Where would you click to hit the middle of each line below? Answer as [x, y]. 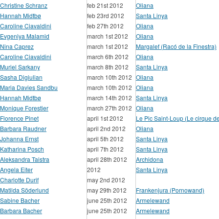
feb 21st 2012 [105, 5]
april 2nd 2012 [106, 128]
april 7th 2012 [105, 149]
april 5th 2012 [105, 139]
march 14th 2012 [109, 98]
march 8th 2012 [108, 67]
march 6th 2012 [108, 56]
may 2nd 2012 [106, 180]
